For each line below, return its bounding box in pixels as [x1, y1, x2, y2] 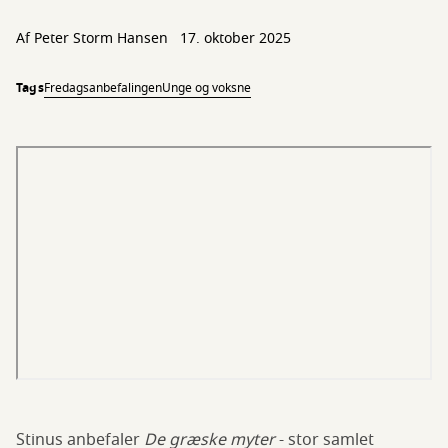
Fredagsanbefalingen [43, 79, 162, 97]
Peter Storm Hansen [34, 28, 168, 49]
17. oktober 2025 [180, 28, 291, 49]
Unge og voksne [161, 79, 251, 97]
